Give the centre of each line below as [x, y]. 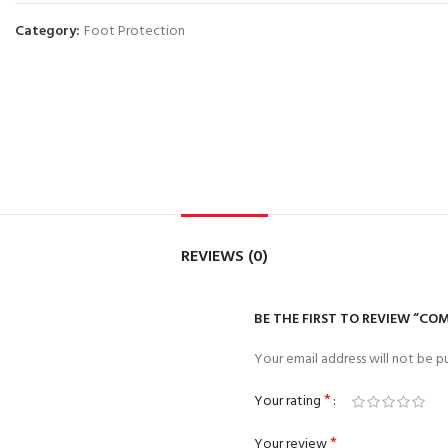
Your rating [289, 401]
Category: [49, 31]
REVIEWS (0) [224, 257]
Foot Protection [134, 31]
